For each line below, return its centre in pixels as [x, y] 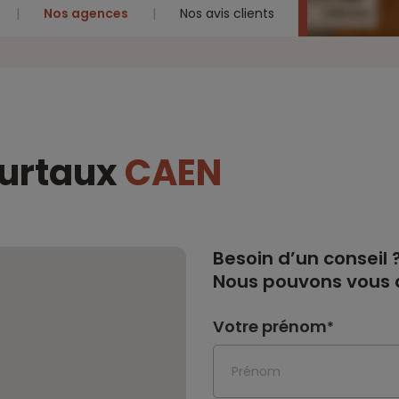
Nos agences [86, 13]
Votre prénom [270, 326]
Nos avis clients [227, 13]
